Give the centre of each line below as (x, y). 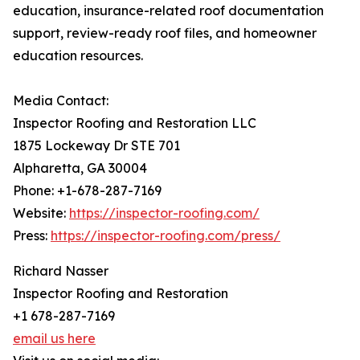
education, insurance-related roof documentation (168, 11)
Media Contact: (61, 101)
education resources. (78, 56)
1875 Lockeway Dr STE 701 (96, 146)
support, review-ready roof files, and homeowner (165, 33)
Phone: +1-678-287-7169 (87, 191)
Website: (41, 213)
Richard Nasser (61, 271)
